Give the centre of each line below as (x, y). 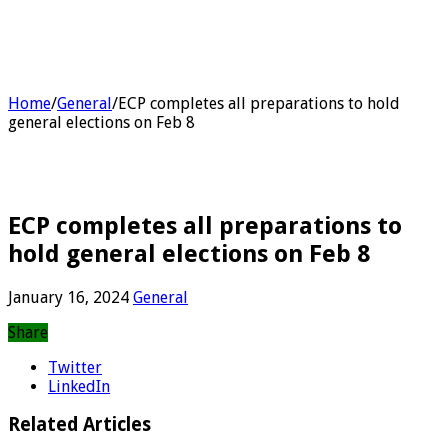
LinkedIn (79, 386)
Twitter (75, 367)
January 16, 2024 (68, 297)
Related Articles (79, 425)
